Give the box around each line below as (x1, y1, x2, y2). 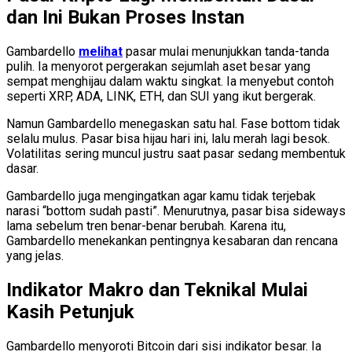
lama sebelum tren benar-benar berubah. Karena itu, (6, 218, 286, 233)
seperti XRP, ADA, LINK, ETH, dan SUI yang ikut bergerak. (6, 88, 316, 104)
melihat (79, 43, 123, 59)
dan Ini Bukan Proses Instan (6, 6, 244, 29)
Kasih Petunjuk (6, 300, 134, 323)
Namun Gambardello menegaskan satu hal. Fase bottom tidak (6, 115, 340, 131)
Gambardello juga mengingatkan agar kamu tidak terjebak (6, 188, 316, 203)
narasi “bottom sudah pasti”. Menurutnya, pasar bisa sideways (6, 203, 346, 218)
